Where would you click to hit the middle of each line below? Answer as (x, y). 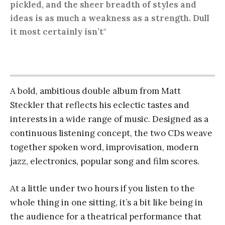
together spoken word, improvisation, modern (104, 147)
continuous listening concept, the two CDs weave (111, 133)
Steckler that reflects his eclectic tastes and (100, 105)
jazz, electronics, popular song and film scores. (105, 161)
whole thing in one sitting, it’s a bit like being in (106, 203)
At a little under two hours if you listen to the (102, 189)
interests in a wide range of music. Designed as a (109, 119)
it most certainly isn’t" (58, 32)
